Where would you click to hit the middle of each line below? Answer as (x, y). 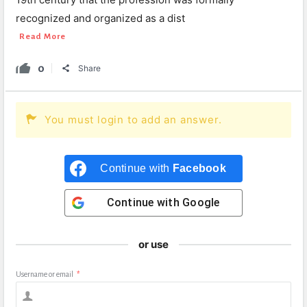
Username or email (45, 274)
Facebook (199, 168)
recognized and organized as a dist (100, 18)
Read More (43, 37)
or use (153, 244)
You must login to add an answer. (133, 120)
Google (201, 202)
